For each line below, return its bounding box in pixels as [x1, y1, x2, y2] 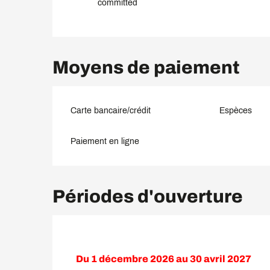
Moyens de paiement [52, 57, 240, 77]
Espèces [219, 105, 252, 115]
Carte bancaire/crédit [71, 105, 151, 115]
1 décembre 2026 [89, 253, 177, 264]
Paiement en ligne [71, 136, 140, 146]
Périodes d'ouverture [52, 186, 243, 206]
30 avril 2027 [188, 253, 252, 264]
